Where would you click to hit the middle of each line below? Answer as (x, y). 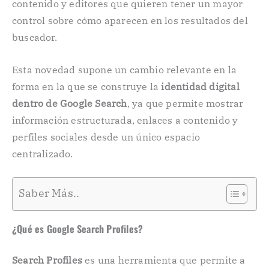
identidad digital (200, 86)
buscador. (35, 37)
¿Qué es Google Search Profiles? (78, 229)
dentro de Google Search (70, 103)
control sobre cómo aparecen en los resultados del (130, 20)
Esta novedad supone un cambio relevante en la (125, 69)
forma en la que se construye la (87, 86)
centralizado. (43, 153)
